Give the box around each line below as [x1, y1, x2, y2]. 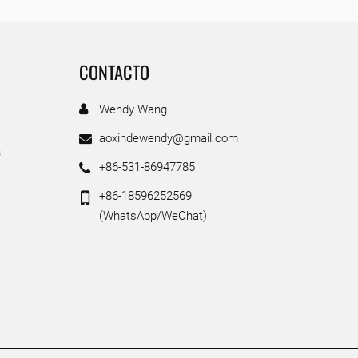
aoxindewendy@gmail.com [98, 130, 238, 145]
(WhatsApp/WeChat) [98, 209, 207, 224]
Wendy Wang [98, 101, 167, 117]
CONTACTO [78, 58, 149, 86]
